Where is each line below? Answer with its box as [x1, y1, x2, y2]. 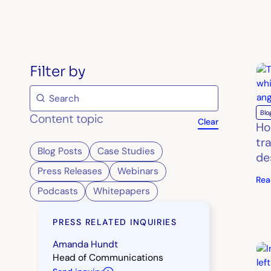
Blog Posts [37, 145, 82, 158]
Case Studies [97, 145, 155, 158]
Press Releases [37, 165, 102, 178]
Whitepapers [93, 185, 151, 198]
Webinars [117, 165, 159, 178]
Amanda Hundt [53, 238, 119, 251]
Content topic [30, 111, 104, 127]
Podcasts [37, 185, 78, 198]
